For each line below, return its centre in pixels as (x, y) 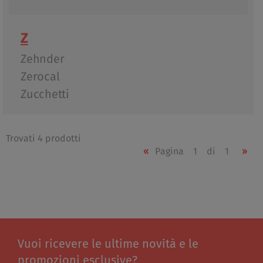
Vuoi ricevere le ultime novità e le (108, 245)
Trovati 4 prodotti (43, 139)
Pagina (169, 151)
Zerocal (40, 77)
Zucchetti (45, 94)
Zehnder (43, 59)
